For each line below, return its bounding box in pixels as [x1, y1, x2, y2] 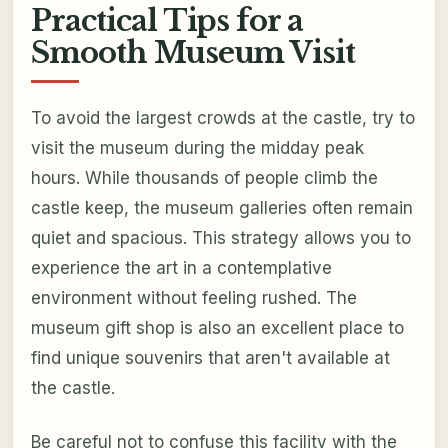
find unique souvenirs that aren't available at [30, 347, 390, 368]
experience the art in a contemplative [30, 257, 332, 278]
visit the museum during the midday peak [30, 137, 364, 158]
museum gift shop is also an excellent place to [30, 317, 404, 338]
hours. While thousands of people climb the [30, 167, 378, 188]
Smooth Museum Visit [30, 34, 356, 71]
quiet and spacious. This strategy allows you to [30, 227, 411, 248]
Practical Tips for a [30, 2, 304, 39]
